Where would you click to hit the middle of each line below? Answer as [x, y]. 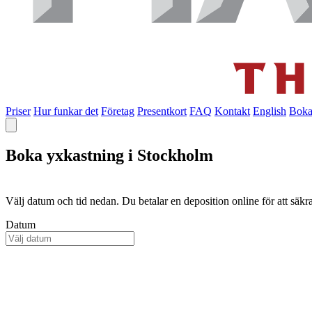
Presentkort [162, 111]
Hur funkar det [66, 111]
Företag [118, 111]
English [270, 111]
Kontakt [232, 111]
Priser [18, 111]
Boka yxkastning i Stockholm [109, 155]
